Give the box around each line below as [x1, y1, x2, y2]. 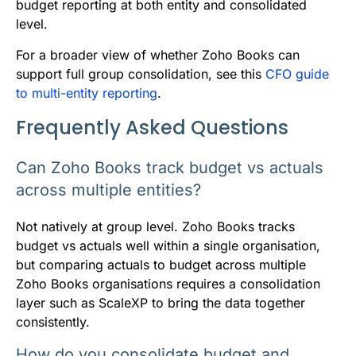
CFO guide [265, 65, 329, 82]
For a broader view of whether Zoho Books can [16, 46, 300, 63]
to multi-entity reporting [16, 84, 157, 101]
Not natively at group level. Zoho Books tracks [16, 218, 295, 234]
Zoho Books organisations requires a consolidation [16, 275, 320, 292]
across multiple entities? [16, 180, 201, 199]
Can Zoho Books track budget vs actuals [16, 157, 323, 177]
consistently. [16, 313, 90, 330]
